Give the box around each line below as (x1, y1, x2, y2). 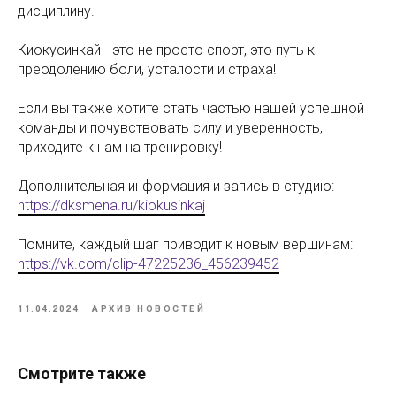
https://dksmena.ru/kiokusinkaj (18, 196, 205, 214)
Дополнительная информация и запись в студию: (18, 177, 334, 194)
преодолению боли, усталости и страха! (18, 60, 276, 78)
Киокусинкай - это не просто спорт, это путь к (18, 41, 315, 58)
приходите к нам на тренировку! (18, 138, 222, 156)
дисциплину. (18, 2, 95, 19)
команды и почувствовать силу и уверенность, (18, 118, 323, 136)
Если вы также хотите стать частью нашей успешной (18, 99, 364, 117)
